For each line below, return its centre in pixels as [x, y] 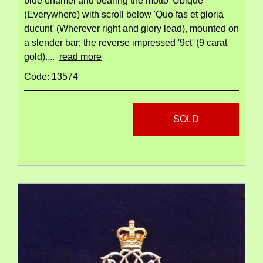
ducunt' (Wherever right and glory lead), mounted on [131, 28]
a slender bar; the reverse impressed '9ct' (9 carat [126, 42]
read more [80, 56]
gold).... [42, 56]
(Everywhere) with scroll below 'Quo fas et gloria [124, 14]
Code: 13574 [51, 76]
